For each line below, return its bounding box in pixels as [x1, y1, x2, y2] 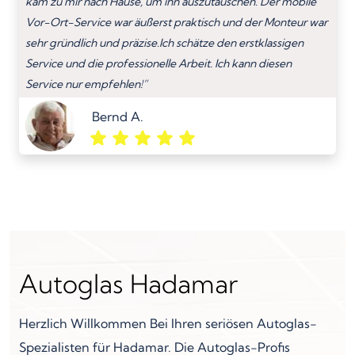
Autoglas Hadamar [19, 267, 238, 300]
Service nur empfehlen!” [25, 76, 147, 91]
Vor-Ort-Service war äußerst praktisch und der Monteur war [25, 14, 327, 29]
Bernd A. [92, 108, 143, 124]
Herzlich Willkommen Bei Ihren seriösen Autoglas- [19, 315, 317, 331]
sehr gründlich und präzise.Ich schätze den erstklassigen [25, 35, 303, 50]
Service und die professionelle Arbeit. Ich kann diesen [25, 55, 292, 71]
